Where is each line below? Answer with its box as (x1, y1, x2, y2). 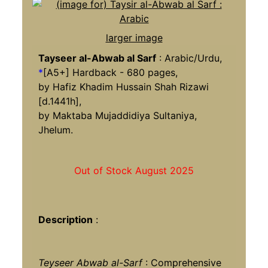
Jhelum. (38, 123, 74, 136)
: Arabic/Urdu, (156, 51, 223, 64)
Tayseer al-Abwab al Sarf (38, 51, 157, 64)
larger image (105, 31, 163, 44)
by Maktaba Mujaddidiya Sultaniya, (38, 109, 197, 121)
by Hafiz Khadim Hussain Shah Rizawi (38, 80, 209, 93)
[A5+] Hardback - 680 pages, (43, 66, 178, 78)
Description (38, 213, 93, 226)
